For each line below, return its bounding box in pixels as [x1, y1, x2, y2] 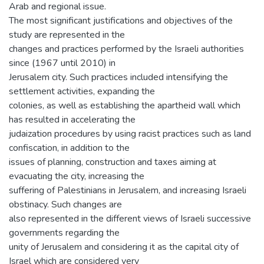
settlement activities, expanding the [9, 85, 155, 98]
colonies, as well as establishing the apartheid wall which [9, 99, 240, 112]
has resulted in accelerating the [9, 113, 136, 126]
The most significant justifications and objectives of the [9, 14, 233, 27]
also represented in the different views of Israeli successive [9, 212, 251, 225]
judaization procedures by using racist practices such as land [9, 127, 251, 140]
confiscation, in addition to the [9, 141, 130, 154]
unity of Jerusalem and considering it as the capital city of [9, 240, 239, 253]
